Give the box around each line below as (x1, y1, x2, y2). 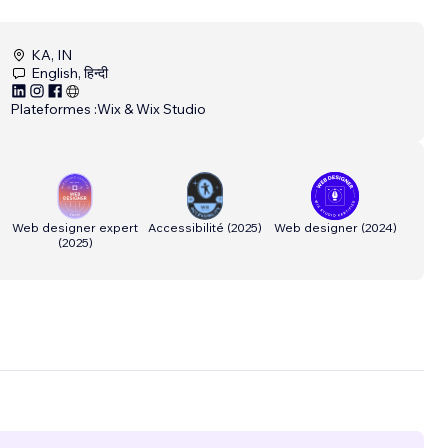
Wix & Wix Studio (97, 100, 206, 119)
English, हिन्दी (31, 64, 108, 83)
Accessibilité (148, 220, 224, 236)
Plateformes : (10, 100, 97, 119)
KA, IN (31, 46, 72, 65)
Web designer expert (12, 220, 138, 236)
